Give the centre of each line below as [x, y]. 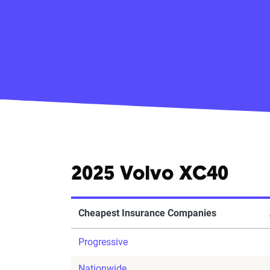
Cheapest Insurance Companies [147, 213]
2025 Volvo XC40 [150, 175]
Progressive [103, 242]
